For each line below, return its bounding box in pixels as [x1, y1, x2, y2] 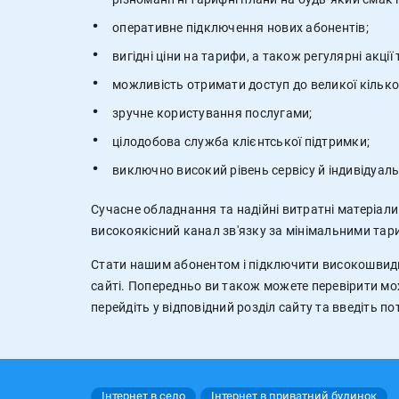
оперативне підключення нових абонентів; [112, 20, 369, 35]
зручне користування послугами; [112, 106, 313, 120]
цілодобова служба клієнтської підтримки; [112, 134, 370, 149]
